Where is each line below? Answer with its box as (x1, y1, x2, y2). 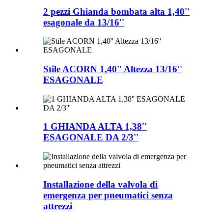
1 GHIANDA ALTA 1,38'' (43, 121, 147, 132)
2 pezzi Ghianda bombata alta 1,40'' (43, 6, 190, 17)
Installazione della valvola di (43, 179, 158, 190)
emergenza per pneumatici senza (43, 190, 173, 200)
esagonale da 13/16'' (43, 17, 124, 27)
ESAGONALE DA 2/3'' (43, 132, 138, 143)
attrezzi (43, 200, 72, 211)
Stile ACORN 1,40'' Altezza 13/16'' (43, 63, 182, 74)
